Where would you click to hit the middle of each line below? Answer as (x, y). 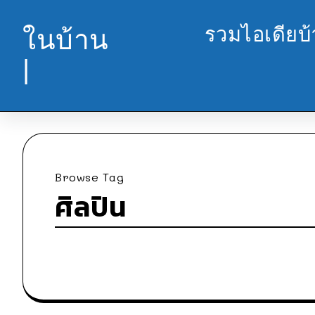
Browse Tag (89, 177)
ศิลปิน (91, 207)
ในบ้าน (66, 40)
